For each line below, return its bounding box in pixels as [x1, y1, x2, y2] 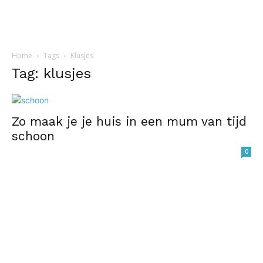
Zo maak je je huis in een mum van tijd [12, 114, 247, 129]
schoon [12, 129, 55, 143]
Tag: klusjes [12, 65, 91, 82]
